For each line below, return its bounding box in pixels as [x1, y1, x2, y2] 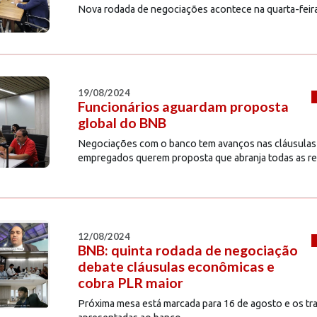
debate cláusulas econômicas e [77, 258, 275, 275]
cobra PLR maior [77, 275, 183, 292]
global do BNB [77, 115, 166, 132]
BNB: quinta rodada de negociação [77, 242, 298, 259]
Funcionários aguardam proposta [77, 98, 289, 115]
